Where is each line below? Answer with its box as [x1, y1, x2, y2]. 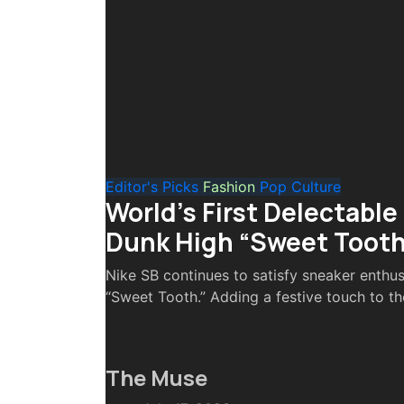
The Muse [106, 363, 207, 393]
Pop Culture [260, 178, 341, 197]
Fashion [203, 178, 260, 197]
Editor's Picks [106, 178, 203, 197]
